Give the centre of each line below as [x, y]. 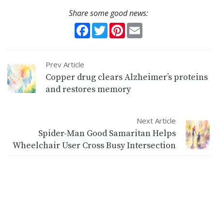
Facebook [106, 26]
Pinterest [139, 26]
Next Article [156, 120]
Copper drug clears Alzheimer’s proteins [127, 77]
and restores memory [88, 89]
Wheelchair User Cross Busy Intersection [94, 145]
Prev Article [65, 64]
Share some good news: [108, 13]
